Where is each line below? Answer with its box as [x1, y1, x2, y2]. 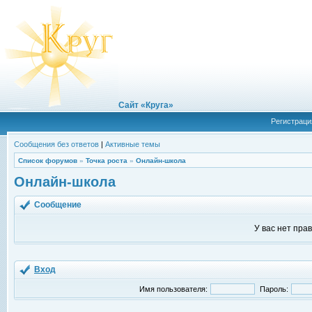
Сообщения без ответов [14, 140, 99, 148]
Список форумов [18, 157, 77, 164]
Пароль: [259, 285, 288, 293]
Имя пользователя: [139, 285, 208, 293]
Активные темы [105, 140, 160, 148]
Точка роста [86, 157, 127, 164]
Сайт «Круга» [118, 100, 173, 110]
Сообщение [34, 200, 84, 210]
